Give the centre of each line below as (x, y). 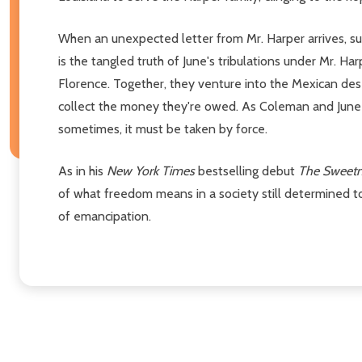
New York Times (151, 170)
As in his (82, 170)
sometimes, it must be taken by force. (163, 128)
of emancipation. (105, 216)
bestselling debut (246, 170)
